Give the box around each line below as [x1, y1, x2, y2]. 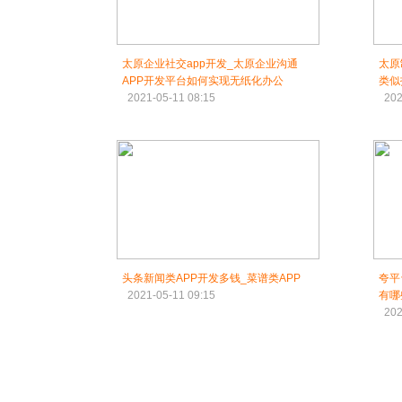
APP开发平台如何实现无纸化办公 [122, 74, 284, 87]
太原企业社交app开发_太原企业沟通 [122, 57, 298, 70]
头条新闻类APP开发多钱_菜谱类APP [122, 272, 301, 284]
